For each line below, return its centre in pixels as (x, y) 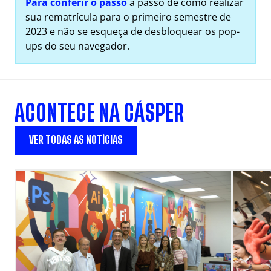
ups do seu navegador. (77, 46)
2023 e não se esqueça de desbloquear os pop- (132, 31)
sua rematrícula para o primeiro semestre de (128, 17)
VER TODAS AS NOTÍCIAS (76, 140)
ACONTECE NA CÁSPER (99, 113)
